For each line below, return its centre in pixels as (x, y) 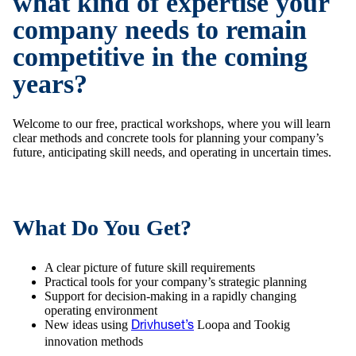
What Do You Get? (102, 228)
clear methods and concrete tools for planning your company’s (168, 138)
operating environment (101, 311)
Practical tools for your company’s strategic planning (176, 282)
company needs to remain (160, 30)
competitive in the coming (160, 57)
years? (50, 84)
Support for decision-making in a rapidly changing (170, 296)
